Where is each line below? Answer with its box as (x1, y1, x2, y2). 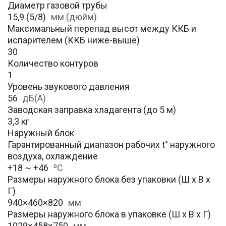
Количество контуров (8, 58, 98, 69)
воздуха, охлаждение (8, 151, 98, 162)
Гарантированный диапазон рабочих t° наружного (8, 139, 215, 150)
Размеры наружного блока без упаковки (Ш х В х (8, 174, 210, 185)
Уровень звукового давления (8, 81, 130, 92)
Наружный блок (8, 128, 74, 139)
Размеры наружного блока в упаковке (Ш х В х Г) (8, 209, 211, 220)
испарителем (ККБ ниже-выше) (8, 35, 140, 46)
